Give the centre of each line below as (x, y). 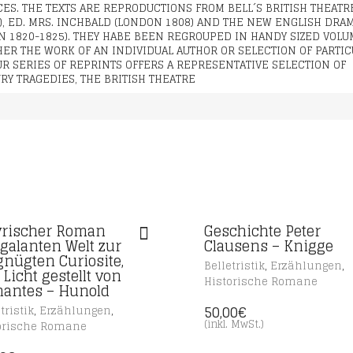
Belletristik (234, 266)
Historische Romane (260, 282)
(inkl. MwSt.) (234, 324)
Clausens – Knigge (268, 246)
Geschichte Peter (262, 231)
